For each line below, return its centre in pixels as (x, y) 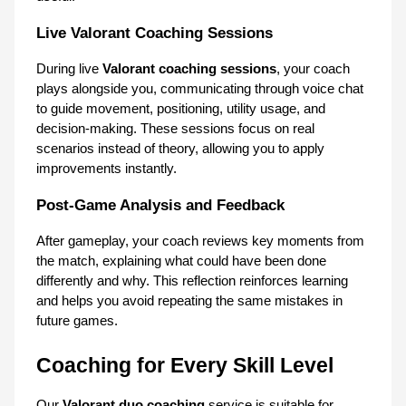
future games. (77, 320)
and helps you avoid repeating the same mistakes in (189, 300)
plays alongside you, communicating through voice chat (200, 88)
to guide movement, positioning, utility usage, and (181, 108)
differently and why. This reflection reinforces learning (192, 280)
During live (69, 68)
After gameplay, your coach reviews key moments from (200, 241)
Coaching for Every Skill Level (185, 365)
